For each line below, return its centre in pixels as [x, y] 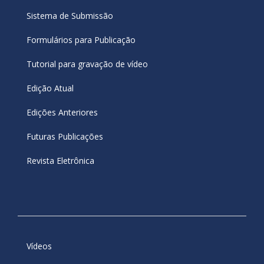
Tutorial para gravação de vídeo [87, 64]
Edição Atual [50, 88]
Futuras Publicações [65, 136]
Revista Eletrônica [60, 160]
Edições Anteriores [62, 112]
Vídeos [39, 246]
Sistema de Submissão [70, 15]
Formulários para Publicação [81, 39]
